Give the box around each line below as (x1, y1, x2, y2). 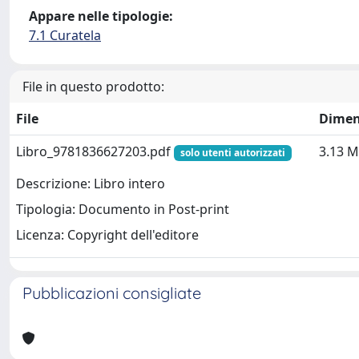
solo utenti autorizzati (179, 146, 285, 159)
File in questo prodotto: (22, 78, 164, 95)
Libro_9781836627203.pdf (16, 143, 174, 160)
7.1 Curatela (29, 26, 101, 44)
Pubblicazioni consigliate (22, 283, 201, 303)
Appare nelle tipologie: (29, 7, 173, 25)
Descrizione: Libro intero (16, 175, 165, 193)
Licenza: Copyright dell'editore (16, 226, 199, 244)
